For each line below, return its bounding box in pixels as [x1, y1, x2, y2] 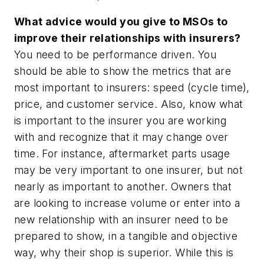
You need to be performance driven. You [14, 48, 217, 61]
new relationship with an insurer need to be [14, 213, 229, 226]
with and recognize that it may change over [14, 130, 229, 143]
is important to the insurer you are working [14, 114, 227, 127]
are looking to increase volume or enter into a [14, 196, 240, 209]
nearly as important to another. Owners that [14, 180, 232, 193]
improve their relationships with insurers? [14, 31, 241, 44]
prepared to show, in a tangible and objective [14, 229, 237, 242]
